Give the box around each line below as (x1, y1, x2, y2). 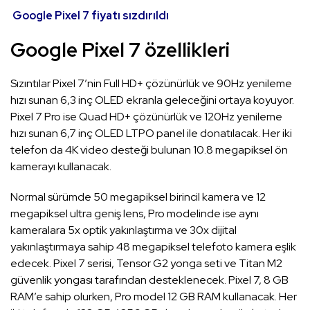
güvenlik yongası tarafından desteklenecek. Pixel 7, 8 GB (10, 273, 289, 288)
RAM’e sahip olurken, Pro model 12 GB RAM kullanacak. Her (10, 289, 297, 304)
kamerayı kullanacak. (10, 159, 111, 174)
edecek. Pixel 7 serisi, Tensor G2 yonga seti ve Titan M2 (10, 256, 282, 271)
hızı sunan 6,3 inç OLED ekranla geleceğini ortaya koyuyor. (10, 93, 294, 108)
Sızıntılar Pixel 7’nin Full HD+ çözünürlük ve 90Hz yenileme (10, 76, 292, 91)
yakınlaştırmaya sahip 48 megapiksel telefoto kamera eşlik (10, 239, 296, 255)
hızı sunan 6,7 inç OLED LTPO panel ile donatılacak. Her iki (10, 126, 292, 141)
